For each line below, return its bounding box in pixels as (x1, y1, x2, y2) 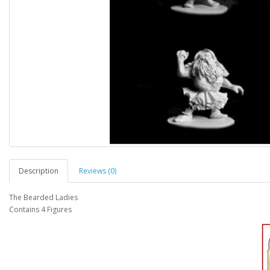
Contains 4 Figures (9, 204, 72, 215)
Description (19, 166, 58, 176)
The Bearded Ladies (9, 192, 78, 202)
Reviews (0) (79, 166, 116, 176)
